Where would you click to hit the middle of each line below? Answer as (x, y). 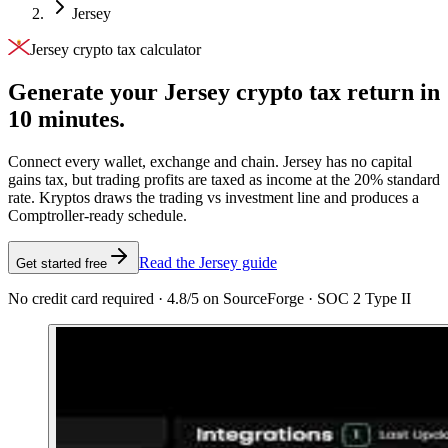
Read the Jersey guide (208, 262)
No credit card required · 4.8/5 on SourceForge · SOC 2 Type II (209, 298)
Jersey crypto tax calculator (115, 49)
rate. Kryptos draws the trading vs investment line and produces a (213, 197)
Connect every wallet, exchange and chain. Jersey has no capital (210, 161)
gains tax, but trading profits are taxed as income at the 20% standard (224, 179)
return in (393, 91)
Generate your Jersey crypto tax (174, 91)
